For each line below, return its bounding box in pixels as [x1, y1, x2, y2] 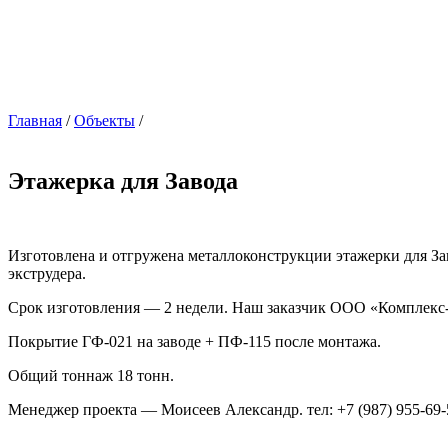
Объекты [74, 112, 135, 130]
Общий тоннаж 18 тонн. [8, 367, 174, 385]
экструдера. [8, 265, 86, 283]
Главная [8, 112, 62, 130]
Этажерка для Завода [8, 168, 238, 195]
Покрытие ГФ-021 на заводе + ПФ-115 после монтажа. [8, 333, 381, 351]
